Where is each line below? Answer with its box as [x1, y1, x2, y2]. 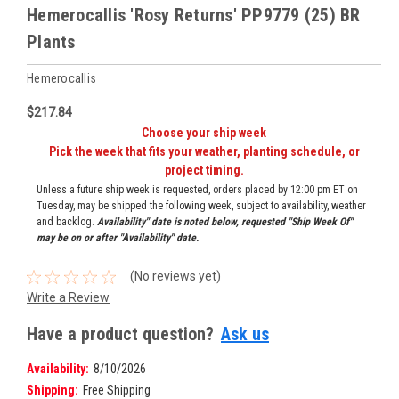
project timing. [164, 162, 244, 177]
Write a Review [27, 289, 110, 305]
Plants [27, 30, 76, 53]
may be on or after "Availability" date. [36, 231, 199, 244]
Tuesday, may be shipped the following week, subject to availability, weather [36, 199, 366, 212]
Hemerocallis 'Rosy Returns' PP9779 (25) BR [27, 4, 361, 26]
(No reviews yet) [129, 269, 221, 284]
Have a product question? [27, 322, 214, 345]
